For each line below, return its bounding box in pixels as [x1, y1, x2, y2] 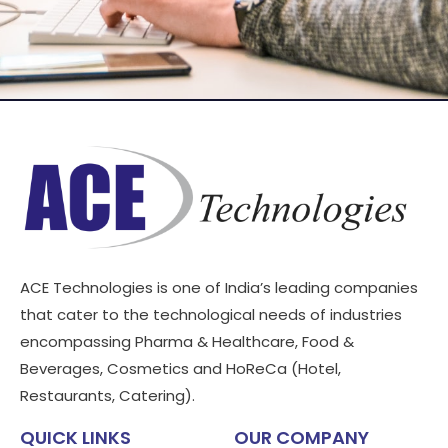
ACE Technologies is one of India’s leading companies [20, 277, 418, 299]
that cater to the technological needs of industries [20, 304, 402, 326]
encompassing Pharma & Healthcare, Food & [20, 331, 354, 353]
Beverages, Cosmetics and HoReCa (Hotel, [20, 358, 341, 380]
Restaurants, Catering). [20, 385, 195, 407]
